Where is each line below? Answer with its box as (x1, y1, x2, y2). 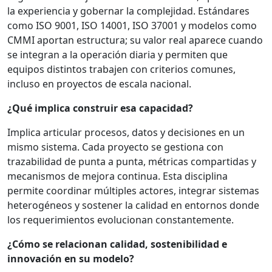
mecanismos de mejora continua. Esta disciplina (7, 169, 228, 183)
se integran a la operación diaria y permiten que (7, 48, 228, 62)
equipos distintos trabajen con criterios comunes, (7, 63, 236, 76)
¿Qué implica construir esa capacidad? (7, 101, 193, 115)
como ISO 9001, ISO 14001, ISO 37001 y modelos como (7, 19, 257, 33)
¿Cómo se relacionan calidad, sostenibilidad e (7, 237, 227, 251)
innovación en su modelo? (7, 252, 134, 266)
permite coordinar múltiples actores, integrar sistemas (7, 184, 259, 198)
